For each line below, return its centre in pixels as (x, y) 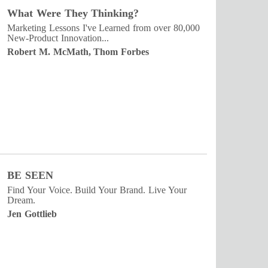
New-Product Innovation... (58, 38)
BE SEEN (30, 175)
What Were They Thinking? (73, 13)
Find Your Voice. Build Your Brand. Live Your (97, 190)
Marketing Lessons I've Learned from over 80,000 (103, 28)
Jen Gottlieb (32, 214)
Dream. (21, 200)
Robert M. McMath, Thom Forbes (78, 52)
